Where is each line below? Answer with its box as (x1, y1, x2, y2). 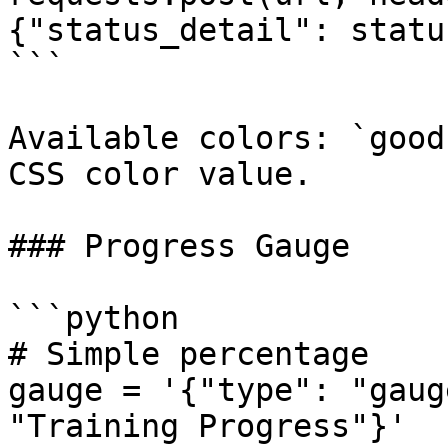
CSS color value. (8, 156, 312, 192)
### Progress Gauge (8, 228, 350, 264)
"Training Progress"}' (8, 408, 407, 444)
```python (8, 300, 179, 336)
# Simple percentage (8, 336, 369, 372)
